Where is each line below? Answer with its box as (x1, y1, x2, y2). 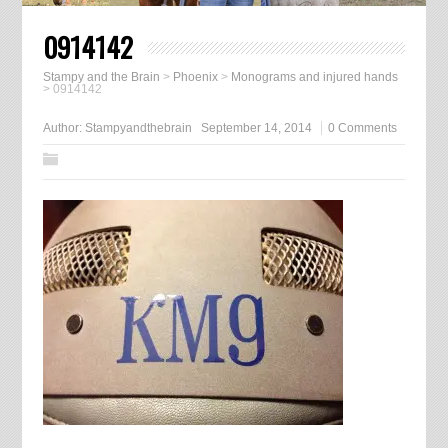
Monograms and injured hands (230, 70, 398, 85)
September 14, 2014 (200, 121, 312, 136)
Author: (42, 121, 85, 136)
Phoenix (172, 70, 218, 85)
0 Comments (327, 121, 397, 136)
